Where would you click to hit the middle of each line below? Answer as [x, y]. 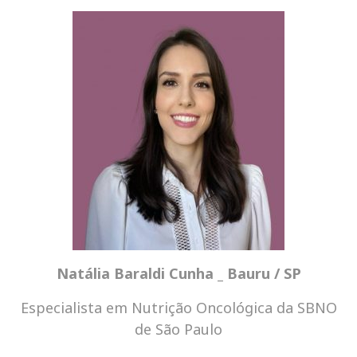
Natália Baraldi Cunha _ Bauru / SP [178, 273]
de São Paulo [178, 329]
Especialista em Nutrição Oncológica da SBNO [178, 308]
